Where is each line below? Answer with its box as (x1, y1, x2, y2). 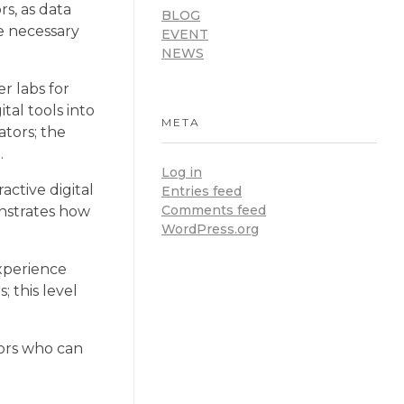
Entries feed (161, 183, 242, 200)
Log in (161, 164, 202, 181)
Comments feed (161, 202, 266, 219)
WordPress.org (161, 221, 259, 238)
